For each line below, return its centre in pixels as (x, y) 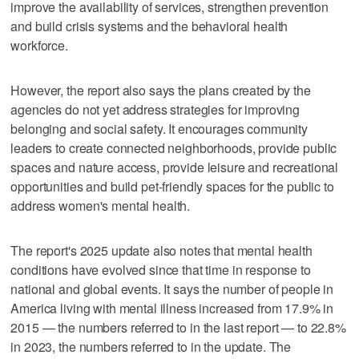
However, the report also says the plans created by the (161, 90)
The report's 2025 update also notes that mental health (161, 250)
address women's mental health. (101, 205)
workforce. (39, 45)
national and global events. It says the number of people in (172, 288)
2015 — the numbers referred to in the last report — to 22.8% (178, 327)
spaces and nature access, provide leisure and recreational (175, 167)
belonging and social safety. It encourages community (159, 128)
